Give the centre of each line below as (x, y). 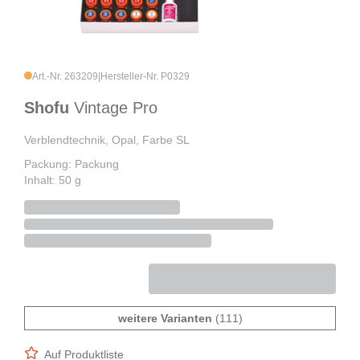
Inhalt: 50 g (53, 180)
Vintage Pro (116, 108)
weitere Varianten (165, 319)
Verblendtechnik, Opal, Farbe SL (107, 140)
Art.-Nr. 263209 (65, 77)
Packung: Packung (72, 164)
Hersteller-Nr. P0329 (145, 77)
